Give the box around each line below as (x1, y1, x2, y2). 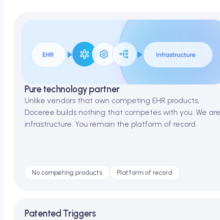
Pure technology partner (25, 83, 120, 95)
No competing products (32, 169, 102, 176)
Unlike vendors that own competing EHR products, (25, 95, 199, 105)
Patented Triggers (25, 208, 96, 219)
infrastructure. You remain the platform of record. (25, 119, 197, 129)
